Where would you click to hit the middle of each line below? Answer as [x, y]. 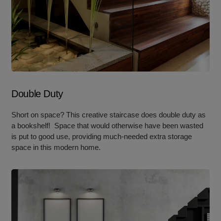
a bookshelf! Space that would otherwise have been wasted [108, 126]
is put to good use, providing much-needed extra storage [102, 136]
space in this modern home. [56, 147]
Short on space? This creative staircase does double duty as [109, 115]
